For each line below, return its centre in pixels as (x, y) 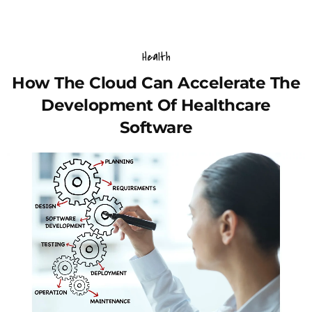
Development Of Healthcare (156, 105)
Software (156, 127)
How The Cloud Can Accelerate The (156, 83)
